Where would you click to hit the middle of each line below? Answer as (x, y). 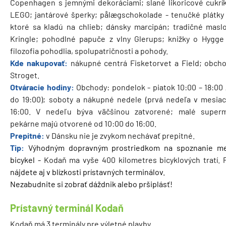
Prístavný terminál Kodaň (67, 208)
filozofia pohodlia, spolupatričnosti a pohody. (90, 50)
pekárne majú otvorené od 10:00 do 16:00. (83, 123)
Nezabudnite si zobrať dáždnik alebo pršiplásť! (91, 184)
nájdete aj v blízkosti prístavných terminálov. (88, 172)
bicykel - (27, 159)
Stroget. (25, 75)
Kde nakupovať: (39, 63)
